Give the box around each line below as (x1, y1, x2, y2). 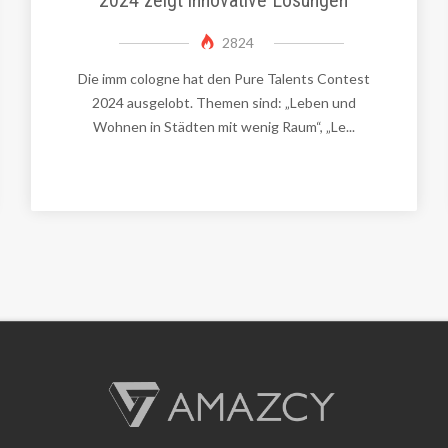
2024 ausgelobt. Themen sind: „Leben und (91, 93, 356, 111)
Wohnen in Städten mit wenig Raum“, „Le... (92, 117, 355, 135)
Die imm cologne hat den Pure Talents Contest (77, 69, 370, 87)
